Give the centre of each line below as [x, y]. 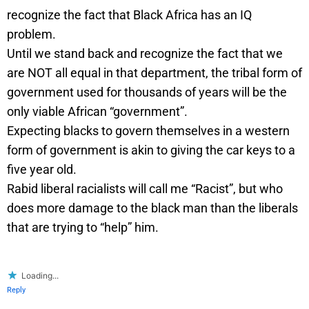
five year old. [42, 169]
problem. [31, 34]
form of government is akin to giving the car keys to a [151, 150]
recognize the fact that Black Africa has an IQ [129, 14]
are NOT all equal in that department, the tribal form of [154, 72]
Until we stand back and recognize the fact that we [145, 53]
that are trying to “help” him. [83, 227]
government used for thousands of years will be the [147, 92]
